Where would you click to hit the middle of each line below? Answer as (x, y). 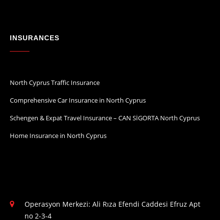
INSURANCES (35, 38)
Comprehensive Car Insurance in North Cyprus (78, 100)
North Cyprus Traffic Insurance (55, 82)
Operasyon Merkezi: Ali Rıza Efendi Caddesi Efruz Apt (112, 204)
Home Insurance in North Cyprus (58, 135)
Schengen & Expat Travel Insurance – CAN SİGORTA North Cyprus (105, 118)
